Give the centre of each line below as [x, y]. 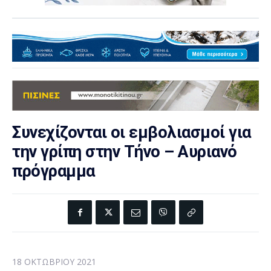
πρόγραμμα [54, 171]
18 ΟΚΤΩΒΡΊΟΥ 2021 [54, 262]
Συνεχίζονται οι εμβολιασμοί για [132, 133]
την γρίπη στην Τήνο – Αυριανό [125, 152]
